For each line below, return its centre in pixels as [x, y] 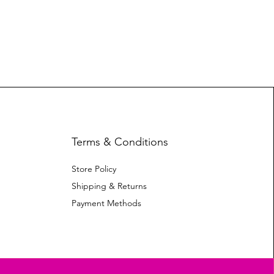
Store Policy [94, 169]
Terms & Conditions [120, 142]
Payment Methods [107, 203]
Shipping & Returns [109, 186]
